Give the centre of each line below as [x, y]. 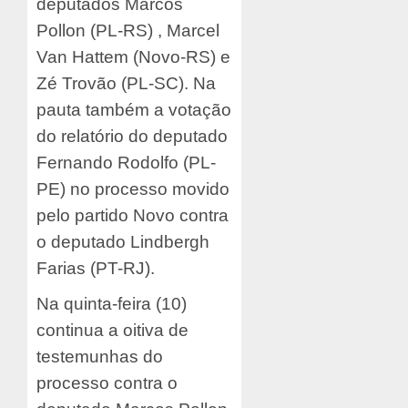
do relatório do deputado [132, 137]
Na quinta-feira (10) [112, 304]
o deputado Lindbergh [123, 242]
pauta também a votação [134, 110]
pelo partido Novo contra [133, 216]
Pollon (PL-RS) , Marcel [128, 31]
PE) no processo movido [133, 189]
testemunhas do [100, 357]
